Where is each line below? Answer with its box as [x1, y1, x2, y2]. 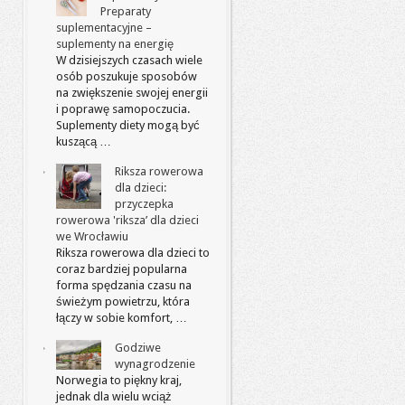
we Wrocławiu [56, 230, 128, 243]
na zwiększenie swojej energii [56, 86, 208, 99]
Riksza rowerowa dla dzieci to [56, 246, 210, 259]
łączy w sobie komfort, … [56, 311, 187, 325]
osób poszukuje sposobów [56, 70, 197, 83]
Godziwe [115, 341, 161, 354]
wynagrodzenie [115, 357, 195, 371]
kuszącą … [56, 135, 111, 148]
